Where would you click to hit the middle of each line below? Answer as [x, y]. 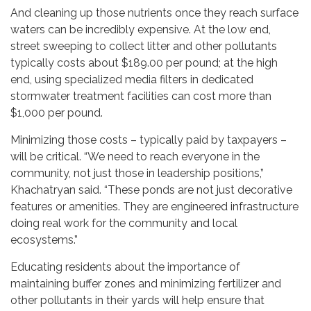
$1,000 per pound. [57, 113]
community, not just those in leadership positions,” [137, 174]
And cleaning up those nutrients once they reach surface [154, 13]
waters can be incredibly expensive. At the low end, [141, 30]
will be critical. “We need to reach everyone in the [135, 157]
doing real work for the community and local [124, 224]
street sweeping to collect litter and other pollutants [144, 47]
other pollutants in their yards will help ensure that [137, 301]
